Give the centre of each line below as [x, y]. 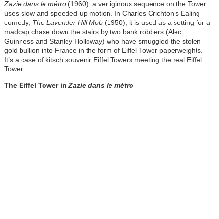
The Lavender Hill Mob [67, 22]
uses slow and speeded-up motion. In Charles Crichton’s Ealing [102, 13]
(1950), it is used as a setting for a [156, 22]
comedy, [18, 22]
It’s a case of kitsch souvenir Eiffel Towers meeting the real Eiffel [103, 60]
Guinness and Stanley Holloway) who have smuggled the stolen [102, 41]
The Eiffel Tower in [36, 85]
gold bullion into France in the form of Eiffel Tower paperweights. [103, 50]
